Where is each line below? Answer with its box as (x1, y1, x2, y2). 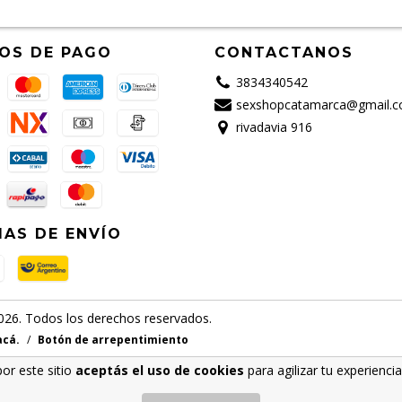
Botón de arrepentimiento (38, 332, 188, 347)
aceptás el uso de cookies (75, 362, 244, 379)
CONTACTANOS (214, 44, 354, 61)
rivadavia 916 (235, 118, 312, 135)
